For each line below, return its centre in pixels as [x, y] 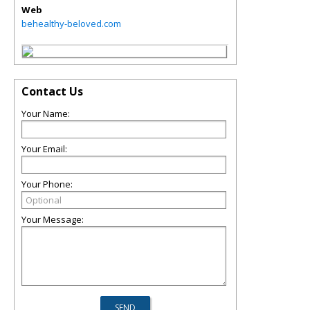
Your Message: [53, 219]
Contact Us [52, 91]
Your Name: [46, 113]
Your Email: [44, 149]
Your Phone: [47, 184]
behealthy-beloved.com [71, 24]
